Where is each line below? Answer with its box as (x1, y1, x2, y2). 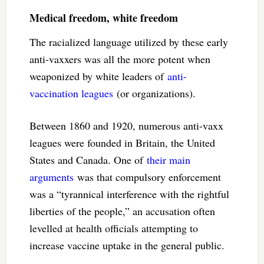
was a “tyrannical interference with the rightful (29, 186, 229, 201)
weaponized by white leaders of (29, 68, 167, 83)
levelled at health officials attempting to (29, 220, 198, 235)
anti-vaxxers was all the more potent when (29, 51, 210, 66)
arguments (29, 169, 74, 184)
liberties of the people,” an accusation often (29, 203, 215, 218)
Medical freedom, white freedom (29, 9, 178, 25)
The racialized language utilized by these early (29, 34, 228, 49)
